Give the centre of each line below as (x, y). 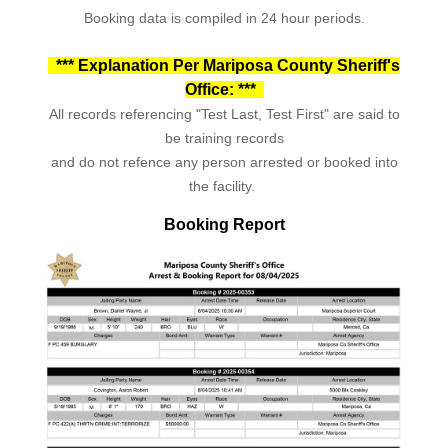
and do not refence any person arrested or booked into (224, 161)
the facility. (222, 185)
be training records (224, 137)
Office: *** (224, 89)
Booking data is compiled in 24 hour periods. (224, 17)
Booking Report (224, 224)
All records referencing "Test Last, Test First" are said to (224, 113)
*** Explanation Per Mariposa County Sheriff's (224, 65)
